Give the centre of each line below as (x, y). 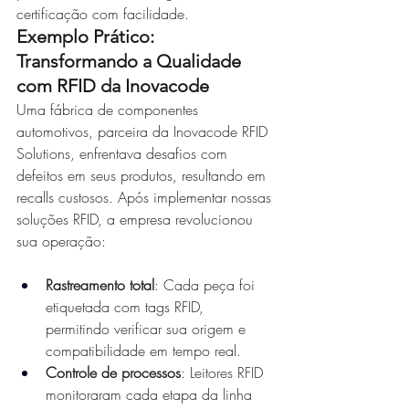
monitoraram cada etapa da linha (151, 394)
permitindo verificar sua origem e (148, 329)
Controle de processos (113, 372)
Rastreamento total (100, 285)
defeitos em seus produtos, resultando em (143, 175)
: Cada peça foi (207, 285)
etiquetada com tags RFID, (127, 307)
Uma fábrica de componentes (110, 110)
